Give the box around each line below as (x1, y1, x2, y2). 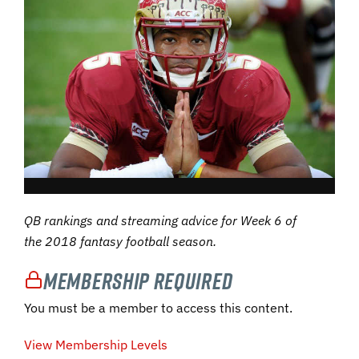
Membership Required (43, 264, 233, 297)
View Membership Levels (24, 336, 167, 353)
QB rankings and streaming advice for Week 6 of (24, 212, 296, 228)
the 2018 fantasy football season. (24, 232, 216, 249)
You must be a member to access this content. (24, 299, 292, 316)
